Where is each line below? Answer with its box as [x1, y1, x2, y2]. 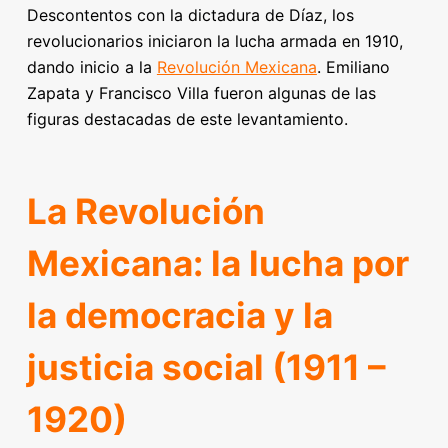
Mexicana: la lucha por [26, 241, 409, 284]
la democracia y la [26, 293, 333, 336]
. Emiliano [316, 57, 390, 77]
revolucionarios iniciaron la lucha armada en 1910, [26, 31, 403, 51]
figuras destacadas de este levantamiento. [26, 109, 348, 129]
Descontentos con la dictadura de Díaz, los [26, 5, 354, 25]
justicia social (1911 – [26, 345, 386, 388]
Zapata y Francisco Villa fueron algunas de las [26, 83, 376, 103]
